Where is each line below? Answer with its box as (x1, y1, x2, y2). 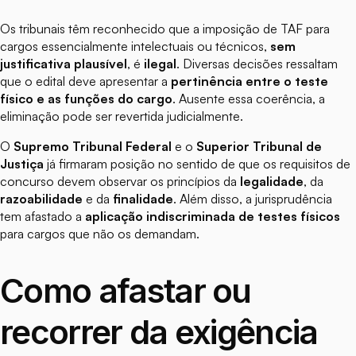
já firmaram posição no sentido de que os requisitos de (44, 156, 350, 172)
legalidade (240, 173, 304, 190)
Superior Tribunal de (196, 138, 322, 155)
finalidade (113, 191, 173, 207)
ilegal (144, 56, 176, 72)
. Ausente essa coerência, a (172, 91, 325, 107)
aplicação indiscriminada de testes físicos (85, 208, 340, 225)
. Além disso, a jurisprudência (173, 191, 332, 207)
